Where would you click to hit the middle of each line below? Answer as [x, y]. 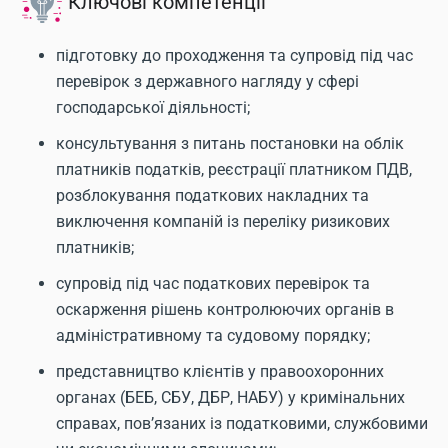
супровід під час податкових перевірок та [213, 283]
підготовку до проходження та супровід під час [234, 55]
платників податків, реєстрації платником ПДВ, [234, 169]
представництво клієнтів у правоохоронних [220, 371]
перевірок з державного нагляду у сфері [207, 81]
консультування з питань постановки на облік [230, 143]
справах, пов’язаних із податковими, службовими [242, 423]
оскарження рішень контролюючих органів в [225, 309]
